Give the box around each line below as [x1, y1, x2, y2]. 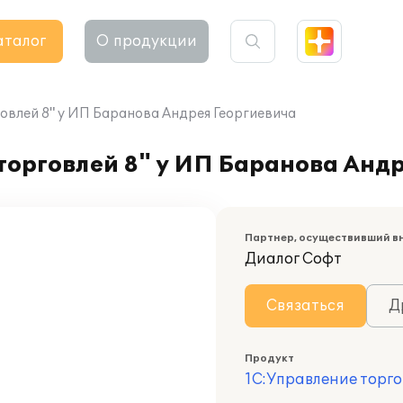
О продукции [96, 32, 197, 50]
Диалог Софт [245, 250, 342, 268]
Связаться [266, 297, 345, 315]
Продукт [245, 353, 294, 364]
